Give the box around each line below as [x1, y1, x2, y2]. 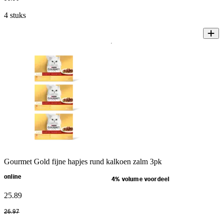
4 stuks [4, 10, 26, 19]
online [4, 174, 22, 180]
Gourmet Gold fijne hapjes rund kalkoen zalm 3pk [4, 157, 162, 166]
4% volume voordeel [111, 176, 170, 182]
